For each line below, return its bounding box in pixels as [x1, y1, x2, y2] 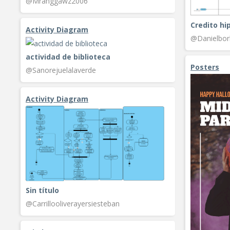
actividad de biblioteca [26, 52, 110, 62]
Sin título [26, 185, 59, 195]
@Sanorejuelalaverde [26, 65, 96, 75]
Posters [190, 62, 219, 72]
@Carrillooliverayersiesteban [26, 198, 120, 208]
